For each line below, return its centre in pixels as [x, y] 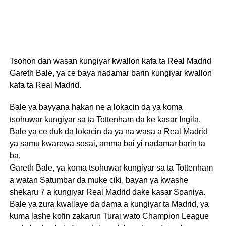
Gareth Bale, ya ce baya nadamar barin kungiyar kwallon [110, 73]
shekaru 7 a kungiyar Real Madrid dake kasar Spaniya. [107, 192]
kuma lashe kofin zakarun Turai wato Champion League [109, 216]
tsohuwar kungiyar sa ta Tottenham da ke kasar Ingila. [105, 119]
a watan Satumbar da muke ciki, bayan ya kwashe [99, 180]
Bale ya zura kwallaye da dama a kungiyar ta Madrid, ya [109, 204]
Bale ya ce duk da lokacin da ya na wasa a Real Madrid [108, 131]
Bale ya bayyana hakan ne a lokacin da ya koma [96, 107]
